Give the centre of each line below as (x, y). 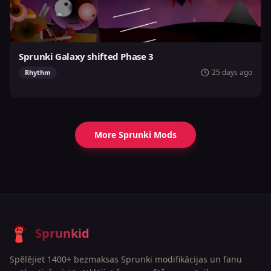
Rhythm (38, 72)
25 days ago (232, 72)
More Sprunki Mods (135, 135)
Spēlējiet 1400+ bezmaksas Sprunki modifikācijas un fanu (126, 259)
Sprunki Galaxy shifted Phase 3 (86, 56)
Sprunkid (62, 233)
